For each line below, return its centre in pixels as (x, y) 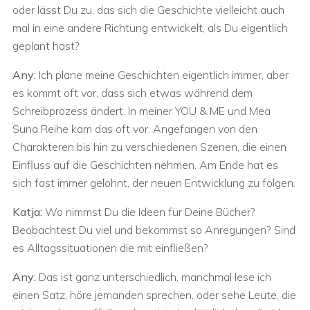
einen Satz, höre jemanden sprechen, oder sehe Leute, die (154, 295)
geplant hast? (46, 46)
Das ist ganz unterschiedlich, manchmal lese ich (155, 277)
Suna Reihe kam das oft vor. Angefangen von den (135, 129)
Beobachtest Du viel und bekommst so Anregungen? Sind (154, 230)
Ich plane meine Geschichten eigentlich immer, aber (164, 75)
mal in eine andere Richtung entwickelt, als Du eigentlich (150, 28)
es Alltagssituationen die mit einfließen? (110, 248)
